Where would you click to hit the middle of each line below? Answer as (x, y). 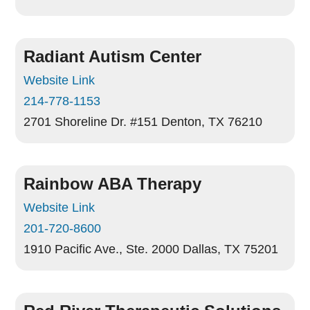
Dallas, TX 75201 (231, 249)
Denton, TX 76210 (212, 122)
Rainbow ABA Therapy (113, 184)
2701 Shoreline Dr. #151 (91, 122)
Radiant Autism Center (113, 56)
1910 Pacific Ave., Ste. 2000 (102, 249)
